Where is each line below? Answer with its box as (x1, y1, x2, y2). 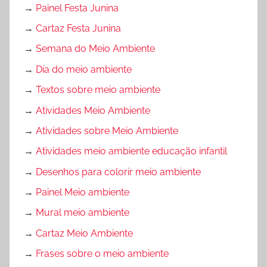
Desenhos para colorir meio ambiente (36, 166, 201, 178)
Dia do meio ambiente (36, 63, 132, 75)
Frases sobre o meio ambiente (36, 248, 169, 260)
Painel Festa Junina (36, 2, 119, 14)
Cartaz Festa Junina (36, 23, 121, 35)
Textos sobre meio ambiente (36, 84, 160, 96)
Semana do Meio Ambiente (36, 43, 155, 55)
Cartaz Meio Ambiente (36, 227, 133, 239)
